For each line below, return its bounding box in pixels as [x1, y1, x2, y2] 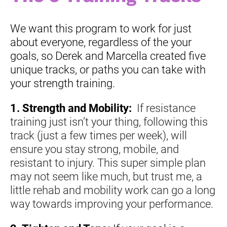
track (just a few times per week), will [10, 129, 187, 142]
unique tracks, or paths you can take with [10, 63, 206, 76]
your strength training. [10, 77, 115, 90]
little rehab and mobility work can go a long [10, 183, 215, 197]
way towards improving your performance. [10, 197, 216, 210]
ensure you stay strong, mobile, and [10, 142, 179, 156]
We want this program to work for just [10, 22, 192, 35]
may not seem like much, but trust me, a [10, 170, 202, 183]
